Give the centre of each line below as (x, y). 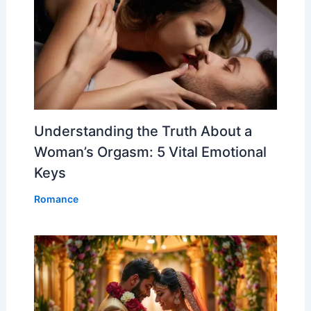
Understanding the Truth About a (143, 131)
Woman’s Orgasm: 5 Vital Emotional (150, 152)
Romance (56, 199)
